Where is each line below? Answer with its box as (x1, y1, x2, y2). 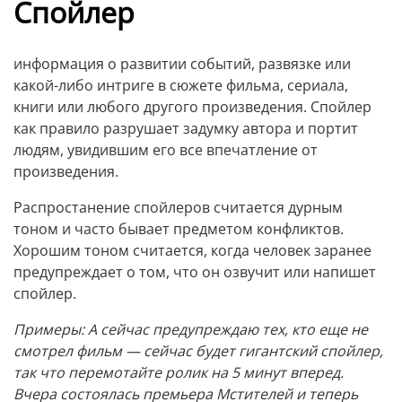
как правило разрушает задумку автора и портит (13, 118, 358, 138)
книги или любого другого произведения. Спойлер (13, 96, 371, 117)
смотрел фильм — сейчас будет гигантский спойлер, (13, 340, 383, 361)
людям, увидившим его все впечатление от (13, 139, 318, 160)
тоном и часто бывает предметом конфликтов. (13, 218, 344, 239)
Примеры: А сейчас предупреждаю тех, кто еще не (13, 319, 368, 339)
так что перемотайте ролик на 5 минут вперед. (13, 362, 344, 382)
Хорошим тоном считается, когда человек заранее (13, 240, 371, 260)
